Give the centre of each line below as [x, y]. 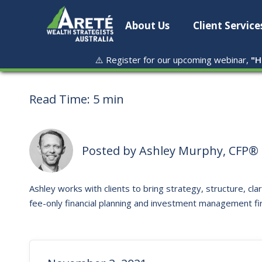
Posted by [111, 150]
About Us [147, 25]
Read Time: [61, 99]
